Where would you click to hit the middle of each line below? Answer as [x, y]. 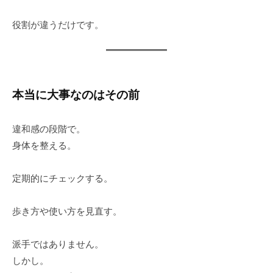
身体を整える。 [44, 146]
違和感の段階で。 [49, 129]
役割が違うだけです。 [58, 24]
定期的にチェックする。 [62, 179]
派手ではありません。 [58, 244]
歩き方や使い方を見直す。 [67, 211]
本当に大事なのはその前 [76, 94]
